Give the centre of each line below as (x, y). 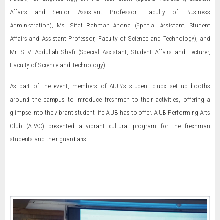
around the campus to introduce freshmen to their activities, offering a (110, 99)
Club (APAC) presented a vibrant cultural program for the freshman (110, 126)
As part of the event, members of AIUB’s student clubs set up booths (110, 86)
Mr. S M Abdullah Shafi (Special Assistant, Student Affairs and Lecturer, (110, 52)
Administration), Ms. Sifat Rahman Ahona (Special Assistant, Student (110, 25)
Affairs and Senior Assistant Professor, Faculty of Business (110, 12)
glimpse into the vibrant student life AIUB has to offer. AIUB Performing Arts (110, 112)
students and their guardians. (49, 139)
